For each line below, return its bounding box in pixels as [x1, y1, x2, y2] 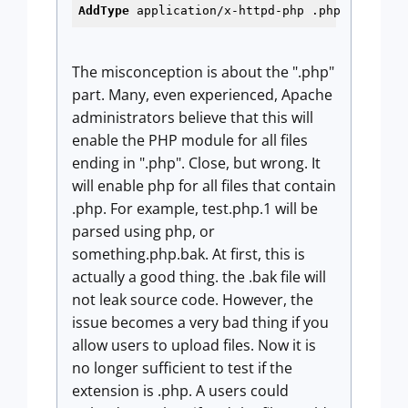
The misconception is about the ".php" [72, 62, 334, 82]
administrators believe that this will [72, 107, 313, 127]
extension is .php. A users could [72, 381, 289, 401]
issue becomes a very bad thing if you [72, 312, 329, 332]
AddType [77, 3, 129, 17]
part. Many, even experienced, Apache [72, 85, 332, 105]
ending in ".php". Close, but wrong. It [72, 153, 321, 173]
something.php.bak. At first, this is [72, 244, 305, 264]
